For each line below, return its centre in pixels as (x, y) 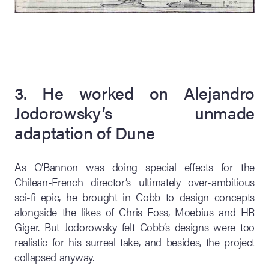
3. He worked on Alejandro (134, 92)
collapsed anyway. (54, 256)
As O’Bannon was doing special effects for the (134, 166)
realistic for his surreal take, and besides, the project (134, 241)
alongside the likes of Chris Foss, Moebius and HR (134, 211)
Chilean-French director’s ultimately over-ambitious (134, 181)
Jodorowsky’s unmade (134, 112)
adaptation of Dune (85, 132)
